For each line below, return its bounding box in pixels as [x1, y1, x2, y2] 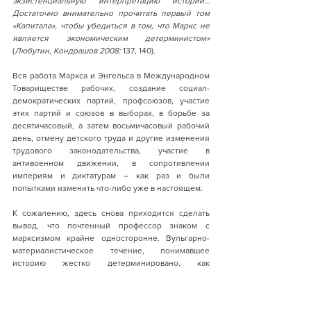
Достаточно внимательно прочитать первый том [12, 8, 210, 18]
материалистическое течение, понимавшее [12, 245, 210, 255]
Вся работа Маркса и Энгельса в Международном [12, 70, 210, 81]
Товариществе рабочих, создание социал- [12, 83, 210, 93]
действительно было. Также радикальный [12, 283, 210, 293]
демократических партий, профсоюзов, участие [12, 95, 210, 106]
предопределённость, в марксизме [12, 270, 210, 280]
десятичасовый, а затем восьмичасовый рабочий [12, 120, 210, 131]
